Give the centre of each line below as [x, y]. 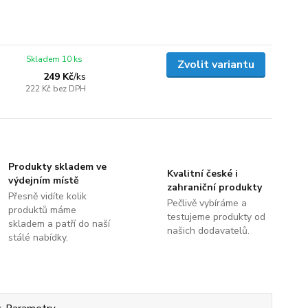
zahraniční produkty [214, 187]
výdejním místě [44, 180]
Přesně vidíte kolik [48, 196]
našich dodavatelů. [208, 231]
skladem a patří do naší [59, 224]
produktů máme [43, 210]
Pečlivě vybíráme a [207, 203]
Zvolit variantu [216, 65]
